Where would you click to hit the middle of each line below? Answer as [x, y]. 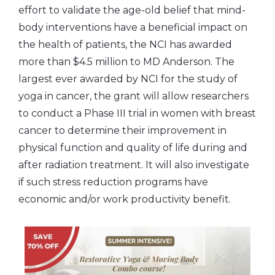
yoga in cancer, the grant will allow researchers [134, 96]
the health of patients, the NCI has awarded [125, 44]
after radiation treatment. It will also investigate [134, 165]
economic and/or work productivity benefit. [126, 199]
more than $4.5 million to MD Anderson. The [126, 61]
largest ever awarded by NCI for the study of [128, 79]
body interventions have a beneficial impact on [133, 27]
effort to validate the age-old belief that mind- [132, 10]
